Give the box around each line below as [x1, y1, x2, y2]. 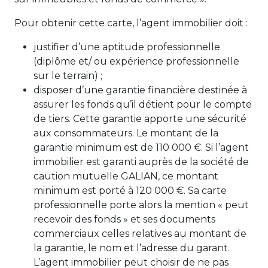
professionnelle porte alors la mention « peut [33, 199, 249, 211]
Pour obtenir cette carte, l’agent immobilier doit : [14, 17, 248, 29]
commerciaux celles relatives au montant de [33, 228, 246, 239]
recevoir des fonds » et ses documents [33, 214, 215, 225]
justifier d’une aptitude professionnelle [33, 41, 220, 53]
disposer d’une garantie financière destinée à [33, 84, 247, 96]
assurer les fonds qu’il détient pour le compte [33, 99, 252, 110]
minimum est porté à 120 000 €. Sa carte [33, 185, 227, 196]
